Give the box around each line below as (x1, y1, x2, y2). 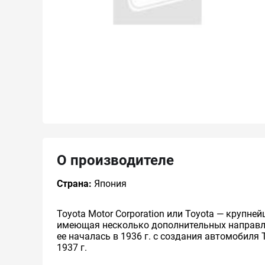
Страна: (57, 178, 92, 189)
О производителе (57, 152, 174, 169)
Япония (92, 178, 127, 189)
